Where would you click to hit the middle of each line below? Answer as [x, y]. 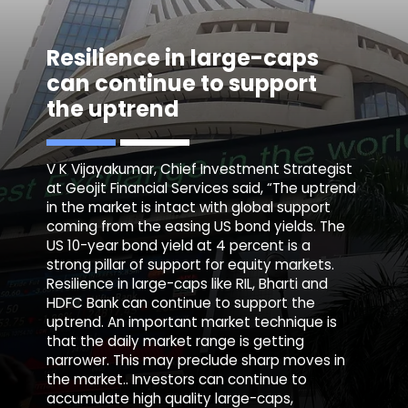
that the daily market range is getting [176, 342]
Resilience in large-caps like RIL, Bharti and [188, 284]
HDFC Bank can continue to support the [181, 303]
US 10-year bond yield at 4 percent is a [179, 246]
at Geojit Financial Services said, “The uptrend [202, 189]
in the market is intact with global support [189, 208]
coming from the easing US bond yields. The [196, 227]
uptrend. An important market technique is [192, 322]
